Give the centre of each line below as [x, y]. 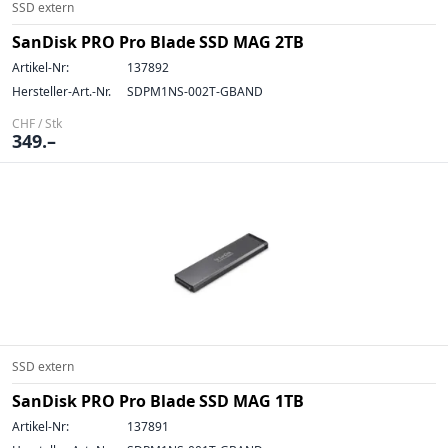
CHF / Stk [37, 123]
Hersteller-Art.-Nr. [61, 91]
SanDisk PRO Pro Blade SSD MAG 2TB [158, 42]
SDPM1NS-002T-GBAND [195, 91]
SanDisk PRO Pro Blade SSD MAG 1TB [158, 401]
